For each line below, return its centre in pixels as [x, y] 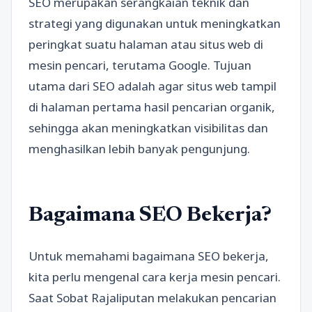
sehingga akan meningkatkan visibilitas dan [148, 128]
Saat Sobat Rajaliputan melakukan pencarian [153, 297]
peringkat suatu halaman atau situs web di [146, 45]
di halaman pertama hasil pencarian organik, [152, 107]
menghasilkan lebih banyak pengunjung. [139, 149]
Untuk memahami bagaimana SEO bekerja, [149, 256]
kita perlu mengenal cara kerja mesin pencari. [155, 276]
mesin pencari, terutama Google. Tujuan [140, 65]
